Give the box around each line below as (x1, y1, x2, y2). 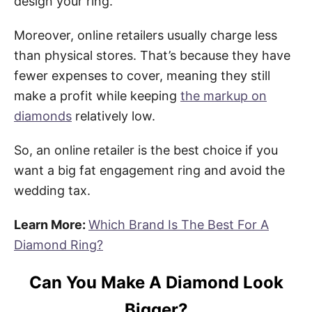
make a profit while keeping (14, 88, 180, 103)
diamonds (14, 108, 72, 123)
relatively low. (72, 108, 155, 123)
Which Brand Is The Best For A (88, 217, 269, 232)
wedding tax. (14, 182, 91, 198)
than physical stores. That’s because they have (14, 47, 290, 63)
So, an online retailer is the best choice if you (14, 142, 278, 157)
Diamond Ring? (14, 237, 103, 252)
